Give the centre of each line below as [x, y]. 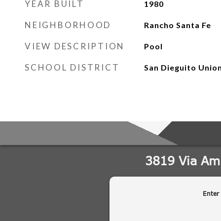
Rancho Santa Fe [177, 25]
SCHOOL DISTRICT [72, 67]
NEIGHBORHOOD [68, 25]
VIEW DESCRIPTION [75, 46]
